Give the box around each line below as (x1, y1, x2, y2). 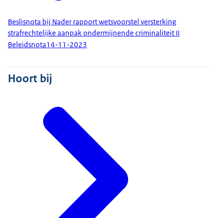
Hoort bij (8, 71, 52, 86)
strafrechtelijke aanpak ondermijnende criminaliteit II (8, 28, 180, 38)
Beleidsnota (8, 40, 46, 50)
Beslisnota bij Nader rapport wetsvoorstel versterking (8, 17, 176, 27)
